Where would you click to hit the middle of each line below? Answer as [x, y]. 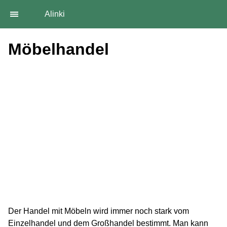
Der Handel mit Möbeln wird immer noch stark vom [99, 211]
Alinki [55, 14]
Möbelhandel [59, 49]
